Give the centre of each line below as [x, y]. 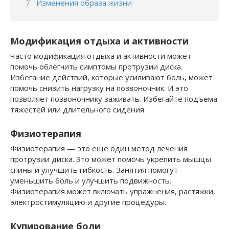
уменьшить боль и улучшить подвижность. [91, 181]
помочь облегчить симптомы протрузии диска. [96, 67]
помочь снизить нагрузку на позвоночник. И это [99, 88]
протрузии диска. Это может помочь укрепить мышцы [111, 159]
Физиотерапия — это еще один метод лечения [99, 148]
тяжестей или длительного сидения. [78, 110]
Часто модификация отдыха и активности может [101, 56]
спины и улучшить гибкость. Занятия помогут [94, 170]
